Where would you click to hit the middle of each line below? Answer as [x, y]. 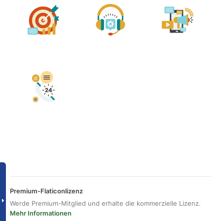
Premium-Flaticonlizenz [46, 191]
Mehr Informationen [41, 213]
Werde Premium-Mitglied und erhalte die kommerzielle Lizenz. [105, 203]
